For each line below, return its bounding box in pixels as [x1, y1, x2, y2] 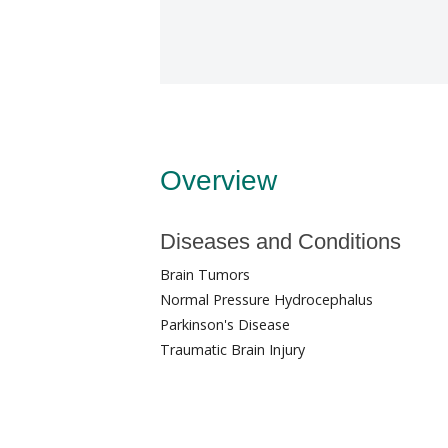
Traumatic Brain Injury [160, 340, 305, 360]
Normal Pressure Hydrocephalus [160, 290, 373, 310]
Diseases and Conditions [160, 229, 401, 255]
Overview [160, 165, 277, 197]
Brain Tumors [160, 265, 250, 285]
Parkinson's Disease [160, 315, 290, 335]
